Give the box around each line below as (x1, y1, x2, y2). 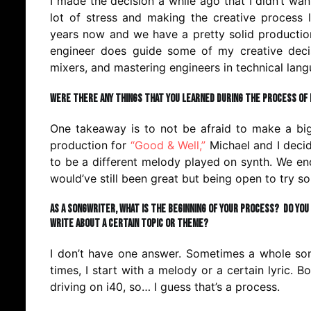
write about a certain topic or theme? (50, 216, 208, 230)
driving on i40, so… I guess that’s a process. (50, 279, 283, 294)
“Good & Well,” (130, 137, 206, 152)
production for (50, 137, 131, 152)
